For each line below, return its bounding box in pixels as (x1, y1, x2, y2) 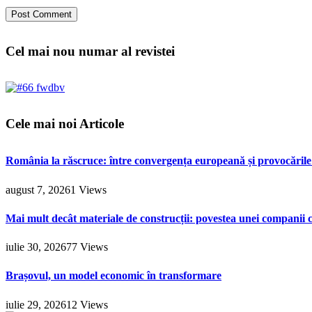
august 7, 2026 (6, 183, 70, 196)
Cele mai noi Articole (6, 116, 124, 131)
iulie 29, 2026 (6, 298, 66, 311)
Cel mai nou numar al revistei (6, 44, 175, 59)
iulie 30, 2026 (6, 241, 66, 253)
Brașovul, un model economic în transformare (6, 270, 221, 282)
